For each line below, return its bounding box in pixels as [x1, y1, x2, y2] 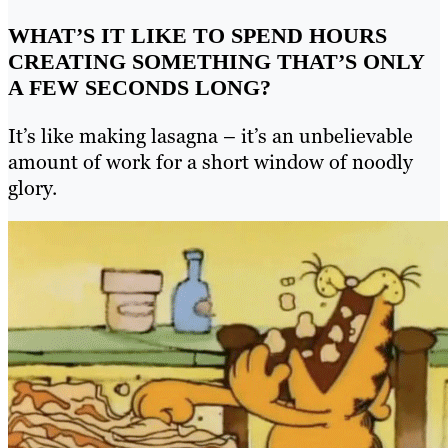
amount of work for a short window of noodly [8, 148, 413, 175]
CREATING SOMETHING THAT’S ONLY [8, 48, 424, 74]
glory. [8, 174, 57, 201]
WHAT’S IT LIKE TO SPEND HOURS [8, 22, 387, 48]
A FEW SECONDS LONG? [8, 74, 271, 100]
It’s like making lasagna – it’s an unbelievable [8, 122, 413, 149]
